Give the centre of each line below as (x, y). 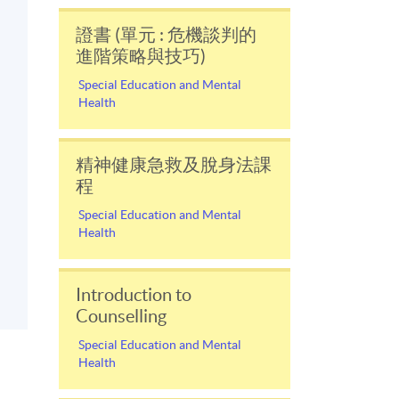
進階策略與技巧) (141, 56)
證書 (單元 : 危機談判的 (166, 34)
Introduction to (134, 294)
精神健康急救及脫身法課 (174, 164)
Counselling (121, 316)
